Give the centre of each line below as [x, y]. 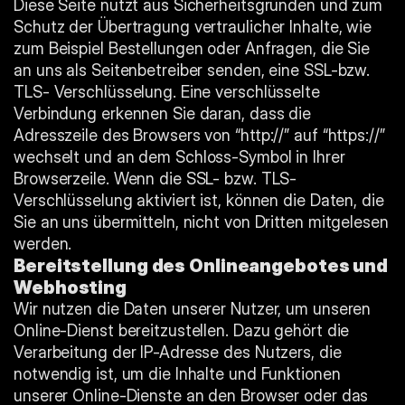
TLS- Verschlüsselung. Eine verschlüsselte [167, 92]
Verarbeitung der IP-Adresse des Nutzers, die [178, 352]
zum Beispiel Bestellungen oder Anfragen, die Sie [192, 48]
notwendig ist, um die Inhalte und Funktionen [177, 374]
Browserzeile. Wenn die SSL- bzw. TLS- [155, 179]
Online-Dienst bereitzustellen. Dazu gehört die [182, 330]
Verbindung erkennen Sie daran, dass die [163, 113]
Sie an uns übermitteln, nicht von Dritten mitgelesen [201, 222]
